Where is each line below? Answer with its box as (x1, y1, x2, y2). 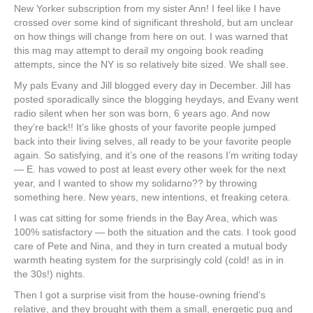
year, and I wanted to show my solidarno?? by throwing (14, 177, 257, 189)
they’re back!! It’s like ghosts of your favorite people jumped (14, 122, 276, 133)
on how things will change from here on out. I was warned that (14, 31, 288, 43)
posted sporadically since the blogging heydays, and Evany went (14, 94, 298, 105)
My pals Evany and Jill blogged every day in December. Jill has (14, 80, 291, 92)
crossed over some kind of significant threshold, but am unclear (14, 17, 293, 29)
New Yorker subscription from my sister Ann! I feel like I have (14, 3, 281, 15)
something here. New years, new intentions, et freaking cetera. (14, 191, 291, 203)
